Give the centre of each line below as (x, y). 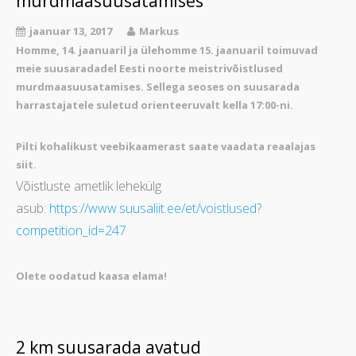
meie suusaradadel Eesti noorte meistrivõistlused (149, 69)
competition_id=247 (71, 231)
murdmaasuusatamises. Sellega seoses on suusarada (158, 87)
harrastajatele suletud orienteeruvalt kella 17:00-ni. (155, 105)
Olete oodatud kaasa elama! (91, 276)
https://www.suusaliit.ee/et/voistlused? (155, 209)
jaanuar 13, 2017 (71, 31)
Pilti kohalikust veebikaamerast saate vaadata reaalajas (166, 147)
